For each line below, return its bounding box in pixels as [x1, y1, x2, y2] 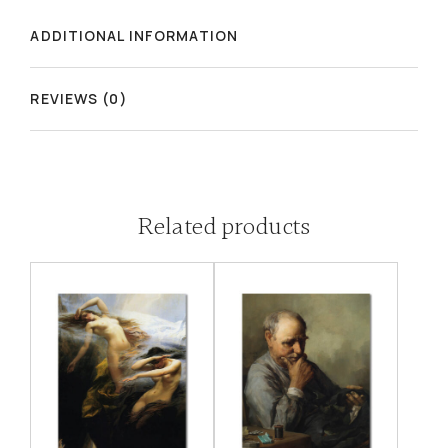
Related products [137, 211, 311, 241]
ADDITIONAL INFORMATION [30, 25, 239, 45]
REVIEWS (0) [30, 88, 128, 108]
